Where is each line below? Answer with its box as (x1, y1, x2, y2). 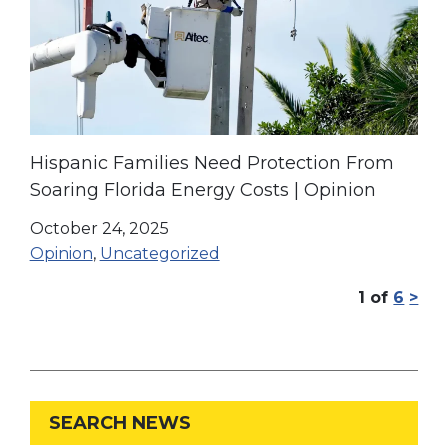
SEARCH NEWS (49, 412, 192, 435)
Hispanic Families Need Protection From (29, 152, 394, 175)
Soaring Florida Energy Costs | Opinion (29, 179, 376, 202)
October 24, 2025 (29, 218, 169, 238)
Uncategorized (99, 243, 220, 263)
